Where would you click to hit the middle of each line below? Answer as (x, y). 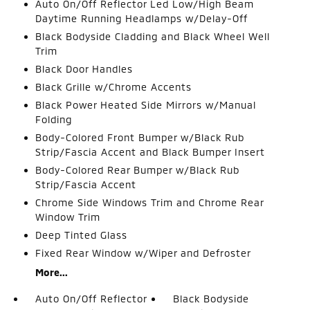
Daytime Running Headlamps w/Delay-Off (141, 18)
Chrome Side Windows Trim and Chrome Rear (149, 202)
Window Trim (67, 217)
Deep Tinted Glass (81, 235)
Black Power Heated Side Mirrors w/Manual (145, 104)
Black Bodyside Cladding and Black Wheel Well (152, 36)
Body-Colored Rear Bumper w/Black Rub (137, 170)
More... (51, 272)
